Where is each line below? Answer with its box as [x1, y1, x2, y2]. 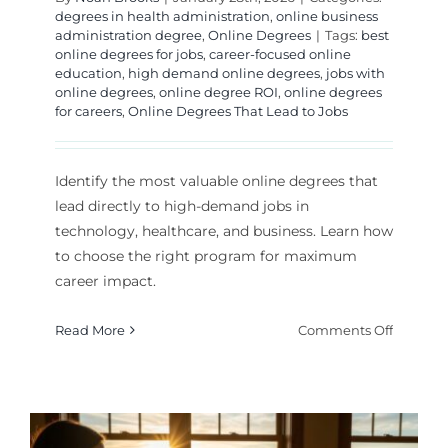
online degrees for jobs [54, 46, 203, 63]
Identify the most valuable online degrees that [54, 172, 378, 191]
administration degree [54, 27, 202, 44]
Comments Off [298, 322, 394, 339]
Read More [54, 322, 125, 339]
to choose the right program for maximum [54, 247, 357, 266]
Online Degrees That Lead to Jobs [127, 103, 348, 120]
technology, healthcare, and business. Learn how [54, 222, 393, 241]
